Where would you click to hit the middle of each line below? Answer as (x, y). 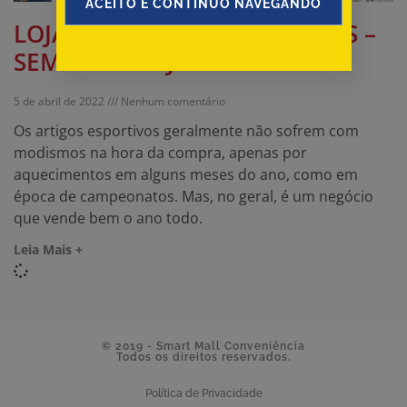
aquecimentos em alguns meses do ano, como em (186, 175)
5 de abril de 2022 (60, 102)
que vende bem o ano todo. (108, 218)
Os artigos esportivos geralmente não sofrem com (186, 131)
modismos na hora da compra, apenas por (160, 153)
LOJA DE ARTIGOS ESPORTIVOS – (195, 34)
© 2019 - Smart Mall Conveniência (203, 347)
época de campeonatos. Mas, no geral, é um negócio (194, 197)
